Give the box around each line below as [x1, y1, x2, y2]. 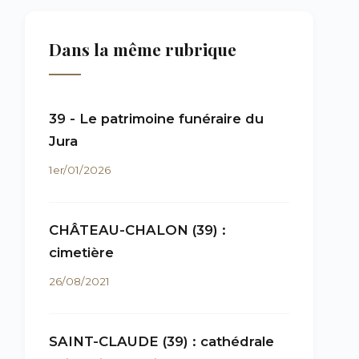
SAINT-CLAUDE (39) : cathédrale [49, 333, 274, 349]
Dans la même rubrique [49, 38, 236, 60]
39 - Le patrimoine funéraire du [49, 111, 264, 127]
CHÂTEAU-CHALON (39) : [49, 222, 226, 238]
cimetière [49, 244, 114, 260]
